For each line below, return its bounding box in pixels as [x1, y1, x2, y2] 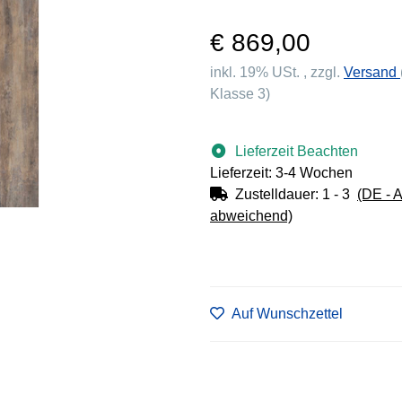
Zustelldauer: [235, 186, 322, 202]
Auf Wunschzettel [232, 306, 343, 322]
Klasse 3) [210, 85, 270, 101]
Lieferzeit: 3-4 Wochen [210, 164, 353, 180]
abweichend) [210, 207, 293, 223]
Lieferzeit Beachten [235, 143, 358, 159]
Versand [344, 64, 400, 80]
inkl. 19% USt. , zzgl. [210, 64, 344, 80]
